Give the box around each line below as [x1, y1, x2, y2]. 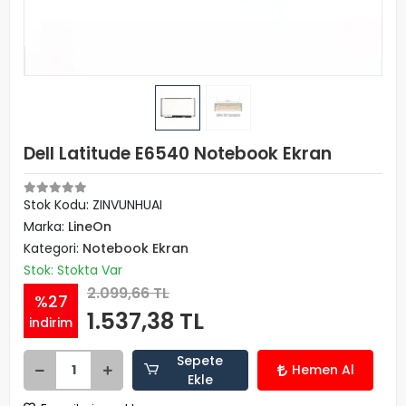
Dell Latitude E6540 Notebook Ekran [24, 141, 332, 166]
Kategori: [24, 239, 82, 257]
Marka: [24, 217, 68, 236]
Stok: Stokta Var [24, 261, 122, 279]
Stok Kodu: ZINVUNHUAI [24, 196, 162, 214]
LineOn [68, 217, 111, 236]
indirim [29, 313, 72, 332]
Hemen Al [291, 361, 354, 379]
